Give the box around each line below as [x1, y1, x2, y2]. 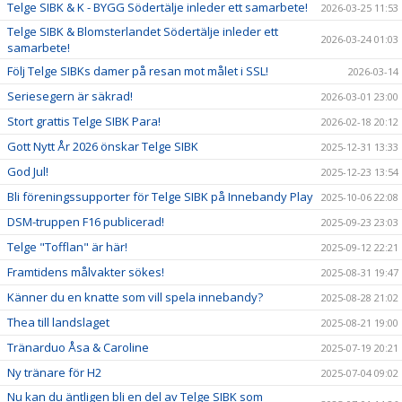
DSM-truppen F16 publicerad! [7, 214, 164, 230]
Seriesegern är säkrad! [7, 88, 133, 104]
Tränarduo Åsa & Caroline [7, 339, 149, 355]
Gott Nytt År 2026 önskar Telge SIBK [7, 138, 198, 154]
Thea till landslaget [7, 314, 109, 330]
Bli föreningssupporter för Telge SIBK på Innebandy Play [7, 188, 313, 205]
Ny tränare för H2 [7, 364, 101, 380]
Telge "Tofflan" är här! [7, 239, 127, 255]
